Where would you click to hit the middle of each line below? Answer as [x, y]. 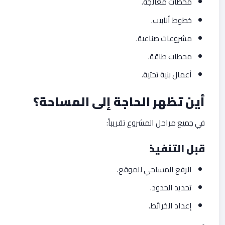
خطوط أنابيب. [172, 20]
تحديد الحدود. [171, 187]
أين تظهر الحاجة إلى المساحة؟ [119, 102]
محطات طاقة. [170, 57]
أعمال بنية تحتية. [167, 75]
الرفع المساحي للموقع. [155, 169]
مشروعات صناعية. [164, 38]
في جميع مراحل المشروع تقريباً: [156, 123]
